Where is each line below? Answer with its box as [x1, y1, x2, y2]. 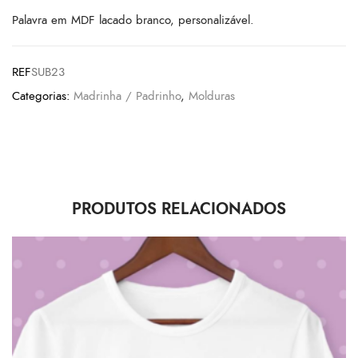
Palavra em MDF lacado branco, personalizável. [12, 12, 254, 28]
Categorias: [12, 88, 70, 104]
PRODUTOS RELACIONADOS [72, 197, 286, 220]
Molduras [189, 88, 235, 104]
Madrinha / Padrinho [74, 88, 181, 104]
